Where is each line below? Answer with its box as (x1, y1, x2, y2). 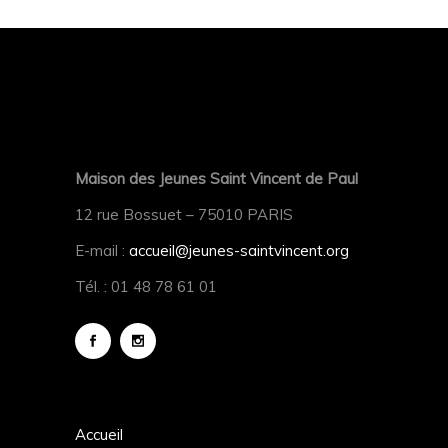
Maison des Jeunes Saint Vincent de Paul (75, 169, 358, 188)
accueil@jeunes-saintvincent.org (129, 241, 349, 260)
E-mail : (75, 241, 129, 260)
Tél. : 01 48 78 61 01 (75, 277, 217, 296)
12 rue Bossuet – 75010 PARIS (75, 205, 293, 224)
